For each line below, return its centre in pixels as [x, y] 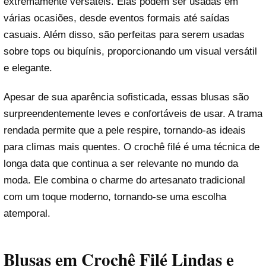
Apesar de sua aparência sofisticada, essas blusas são [126, 97]
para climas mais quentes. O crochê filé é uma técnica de [132, 147]
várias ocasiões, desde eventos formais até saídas [117, 18]
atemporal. [27, 214]
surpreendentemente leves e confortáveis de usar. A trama [133, 114]
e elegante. [28, 68]
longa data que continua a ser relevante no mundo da [121, 164]
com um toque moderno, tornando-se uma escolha [115, 197]
